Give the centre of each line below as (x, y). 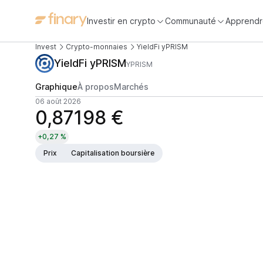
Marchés (131, 87)
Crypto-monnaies (97, 47)
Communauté (190, 21)
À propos (96, 87)
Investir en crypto (121, 21)
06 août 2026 (58, 101)
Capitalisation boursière (113, 153)
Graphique (56, 87)
